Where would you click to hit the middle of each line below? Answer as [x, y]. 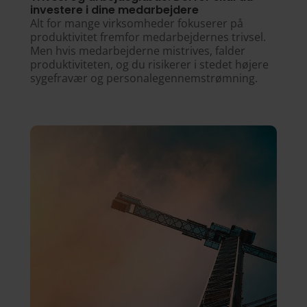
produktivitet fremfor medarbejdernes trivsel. [148, 37]
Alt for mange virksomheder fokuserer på [136, 23]
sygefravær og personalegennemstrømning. [144, 78]
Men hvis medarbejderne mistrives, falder [137, 50]
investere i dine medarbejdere [114, 10]
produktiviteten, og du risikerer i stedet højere [149, 64]
